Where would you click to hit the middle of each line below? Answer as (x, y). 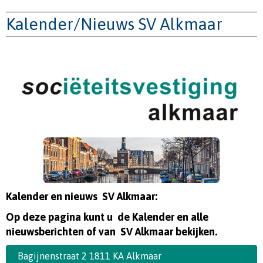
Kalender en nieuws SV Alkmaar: (82, 196)
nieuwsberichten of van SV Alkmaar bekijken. (113, 232)
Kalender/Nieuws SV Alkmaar (114, 24)
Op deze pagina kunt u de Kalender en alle (108, 217)
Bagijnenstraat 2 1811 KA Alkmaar (88, 256)
